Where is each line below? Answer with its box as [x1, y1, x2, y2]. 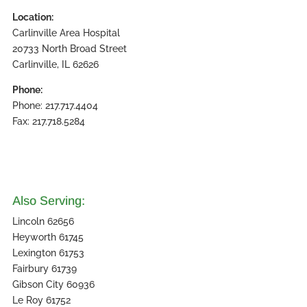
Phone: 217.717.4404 [12, 100, 98, 112]
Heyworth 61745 [12, 232, 84, 243]
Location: [12, 12, 53, 23]
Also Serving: [12, 194, 85, 208]
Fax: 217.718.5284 [12, 116, 85, 127]
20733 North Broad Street [12, 43, 127, 55]
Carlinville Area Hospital [12, 27, 120, 39]
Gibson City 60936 [12, 279, 95, 291]
